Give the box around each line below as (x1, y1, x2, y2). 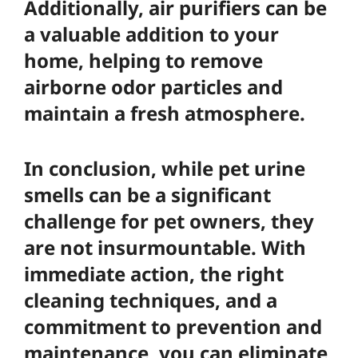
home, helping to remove (24, 47, 263, 74)
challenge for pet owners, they (24, 208, 314, 234)
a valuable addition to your (24, 21, 279, 47)
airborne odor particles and (24, 74, 283, 100)
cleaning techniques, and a (24, 287, 277, 313)
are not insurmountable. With (24, 234, 306, 261)
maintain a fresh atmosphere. (24, 100, 305, 126)
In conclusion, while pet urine (24, 155, 305, 181)
